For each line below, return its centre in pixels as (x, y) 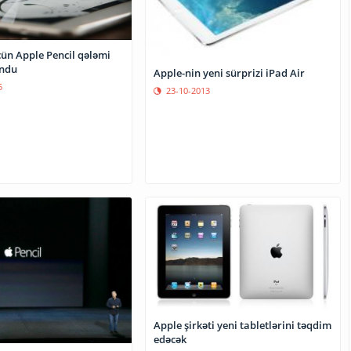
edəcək (170, 339)
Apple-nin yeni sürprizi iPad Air (230, 73)
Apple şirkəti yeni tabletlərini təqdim (243, 325)
